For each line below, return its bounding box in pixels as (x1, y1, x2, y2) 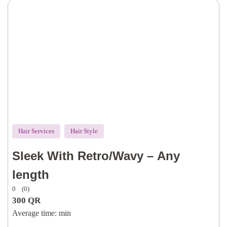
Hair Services (18, 127, 54, 135)
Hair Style (70, 127, 98, 135)
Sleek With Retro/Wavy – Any (12, 149, 180, 163)
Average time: (12, 209, 57, 217)
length (12, 168, 49, 181)
